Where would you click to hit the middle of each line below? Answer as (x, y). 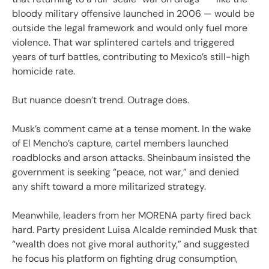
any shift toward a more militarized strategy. (109, 186)
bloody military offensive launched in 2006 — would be (133, 13)
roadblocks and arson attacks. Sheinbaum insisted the (131, 157)
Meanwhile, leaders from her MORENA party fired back (131, 215)
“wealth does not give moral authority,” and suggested (131, 244)
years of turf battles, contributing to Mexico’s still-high (131, 56)
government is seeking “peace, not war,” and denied (125, 172)
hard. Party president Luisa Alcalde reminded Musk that (134, 229)
